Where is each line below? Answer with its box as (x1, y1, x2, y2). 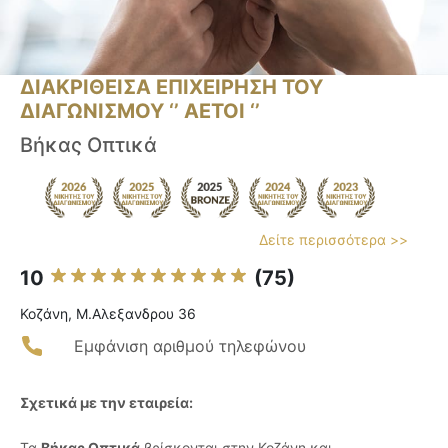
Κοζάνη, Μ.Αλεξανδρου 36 (20, 305, 196, 323)
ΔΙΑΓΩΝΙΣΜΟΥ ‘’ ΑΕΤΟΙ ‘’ (20, 99, 260, 124)
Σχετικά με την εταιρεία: (20, 394, 193, 412)
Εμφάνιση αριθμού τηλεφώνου (74, 336, 306, 357)
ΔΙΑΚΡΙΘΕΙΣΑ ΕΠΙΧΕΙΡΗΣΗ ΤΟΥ (20, 75, 323, 100)
